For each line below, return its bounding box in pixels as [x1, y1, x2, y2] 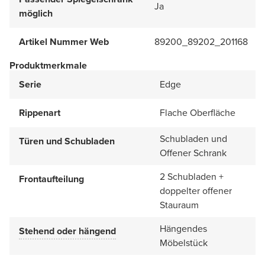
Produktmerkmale [9, 59, 87, 73]
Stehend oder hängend [19, 224, 116, 238]
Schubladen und [160, 132, 227, 146]
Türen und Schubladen [19, 134, 115, 148]
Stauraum [160, 198, 199, 212]
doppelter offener [160, 184, 232, 198]
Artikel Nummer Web [19, 35, 109, 49]
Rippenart [19, 106, 60, 120]
